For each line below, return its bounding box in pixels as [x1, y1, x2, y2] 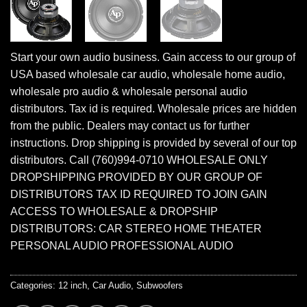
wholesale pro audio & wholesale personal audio [10, 86, 247, 98]
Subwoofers [136, 280, 183, 291]
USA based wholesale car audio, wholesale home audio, [10, 69, 285, 81]
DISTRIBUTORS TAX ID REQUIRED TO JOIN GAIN [10, 188, 267, 201]
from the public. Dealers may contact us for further [10, 120, 249, 132]
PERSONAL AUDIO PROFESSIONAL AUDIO [10, 240, 233, 252]
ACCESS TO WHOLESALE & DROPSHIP [10, 206, 218, 218]
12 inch [58, 280, 87, 291]
